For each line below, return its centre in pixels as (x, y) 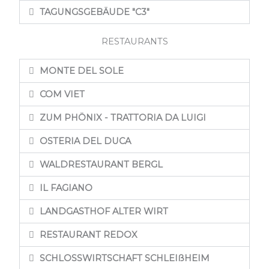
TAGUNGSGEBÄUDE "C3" (94, 12)
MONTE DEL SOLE (81, 71)
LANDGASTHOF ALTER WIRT (104, 211)
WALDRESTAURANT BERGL (101, 164)
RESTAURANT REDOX (88, 234)
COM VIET (62, 94)
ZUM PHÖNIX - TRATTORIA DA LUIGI (122, 117)
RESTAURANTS (134, 41)
